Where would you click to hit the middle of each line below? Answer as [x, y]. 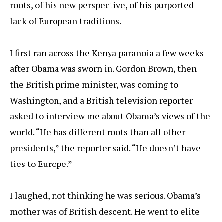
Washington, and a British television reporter [101, 100]
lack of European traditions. [66, 21]
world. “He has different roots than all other [98, 132]
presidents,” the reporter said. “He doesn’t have [105, 148]
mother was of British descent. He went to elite [105, 211]
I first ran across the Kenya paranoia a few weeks [107, 53]
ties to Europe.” [41, 164]
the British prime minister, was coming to [94, 84]
